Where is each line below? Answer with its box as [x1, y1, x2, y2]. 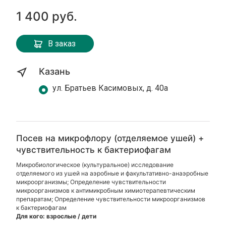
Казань [39, 66, 71, 77]
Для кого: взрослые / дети [16, 212, 97, 220]
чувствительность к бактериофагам [16, 145, 172, 155]
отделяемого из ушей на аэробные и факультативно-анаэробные [16, 169, 209, 177]
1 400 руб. [16, 9, 78, 24]
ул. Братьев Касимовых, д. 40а [52, 83, 168, 93]
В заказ [48, 38, 76, 48]
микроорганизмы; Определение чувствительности [16, 178, 166, 186]
